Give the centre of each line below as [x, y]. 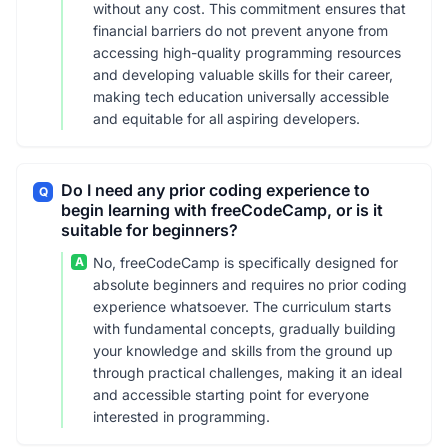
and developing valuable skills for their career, [243, 74]
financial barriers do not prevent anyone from [240, 30]
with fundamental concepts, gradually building [244, 328]
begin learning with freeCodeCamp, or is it [222, 210]
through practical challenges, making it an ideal [247, 372]
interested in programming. [181, 416]
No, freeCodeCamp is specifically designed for [245, 262]
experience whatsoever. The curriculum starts [242, 306]
